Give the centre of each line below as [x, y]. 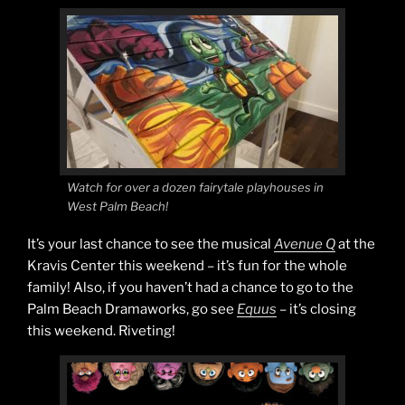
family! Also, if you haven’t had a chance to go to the [190, 287]
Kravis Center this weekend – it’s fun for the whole [187, 266]
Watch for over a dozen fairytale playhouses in [195, 187]
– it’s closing [316, 309]
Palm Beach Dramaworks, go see [132, 309]
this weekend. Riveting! [101, 331]
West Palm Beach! [118, 206]
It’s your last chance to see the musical [151, 244]
